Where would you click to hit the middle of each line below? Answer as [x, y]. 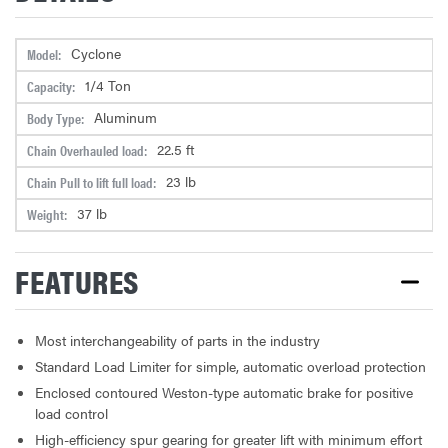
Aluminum [125, 117]
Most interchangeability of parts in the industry [177, 339]
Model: [44, 53]
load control [71, 412]
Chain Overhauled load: [87, 149]
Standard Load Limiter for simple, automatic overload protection [230, 365]
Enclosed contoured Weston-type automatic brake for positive [224, 391]
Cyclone [96, 53]
